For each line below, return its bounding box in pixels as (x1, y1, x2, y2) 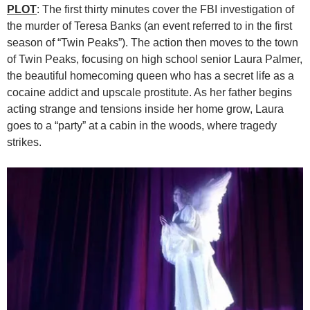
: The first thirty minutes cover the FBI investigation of (37, 3, 294, 15)
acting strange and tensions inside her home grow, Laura (7, 102, 284, 115)
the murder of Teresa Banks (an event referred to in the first (7, 19, 292, 32)
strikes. (7, 136, 42, 148)
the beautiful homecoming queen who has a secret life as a (7, 69, 294, 82)
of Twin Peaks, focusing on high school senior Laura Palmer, (7, 53, 302, 65)
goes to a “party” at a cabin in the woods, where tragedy (7, 119, 277, 131)
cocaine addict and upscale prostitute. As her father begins (7, 86, 292, 98)
